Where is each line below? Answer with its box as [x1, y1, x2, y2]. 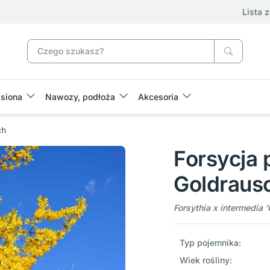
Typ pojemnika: [179, 237, 241, 248]
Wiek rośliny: [179, 255, 232, 266]
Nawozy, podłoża [45, 92, 115, 102]
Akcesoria [138, 92, 178, 102]
